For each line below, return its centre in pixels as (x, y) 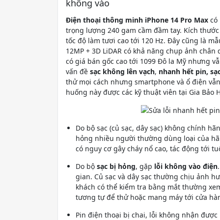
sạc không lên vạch (122, 71)
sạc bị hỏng (116, 166)
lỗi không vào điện (186, 166)
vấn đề (78, 71)
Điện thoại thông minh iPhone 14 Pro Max (137, 20)
